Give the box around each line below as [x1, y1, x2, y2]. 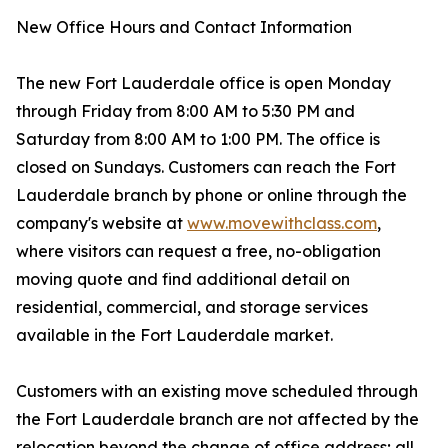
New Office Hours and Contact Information [16, 17, 352, 38]
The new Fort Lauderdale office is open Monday [16, 73, 391, 94]
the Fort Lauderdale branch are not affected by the [16, 409, 419, 430]
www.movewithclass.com [187, 213, 377, 234]
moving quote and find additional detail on [16, 269, 350, 290]
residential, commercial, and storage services [16, 297, 368, 318]
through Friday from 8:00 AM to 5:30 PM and [16, 101, 355, 122]
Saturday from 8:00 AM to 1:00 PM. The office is [16, 129, 380, 150]
